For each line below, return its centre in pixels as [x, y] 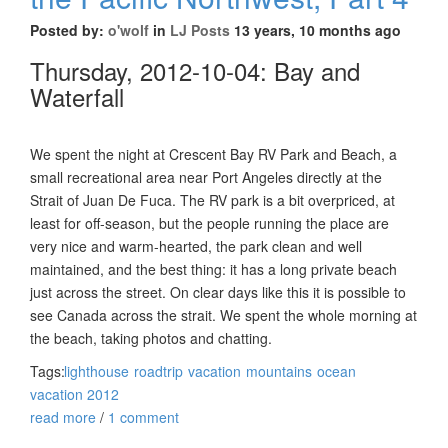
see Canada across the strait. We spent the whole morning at [223, 314]
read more [63, 416]
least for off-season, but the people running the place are [209, 222]
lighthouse [96, 370]
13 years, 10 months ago [315, 29]
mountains [279, 370]
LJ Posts [200, 29]
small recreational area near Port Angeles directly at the [206, 176]
